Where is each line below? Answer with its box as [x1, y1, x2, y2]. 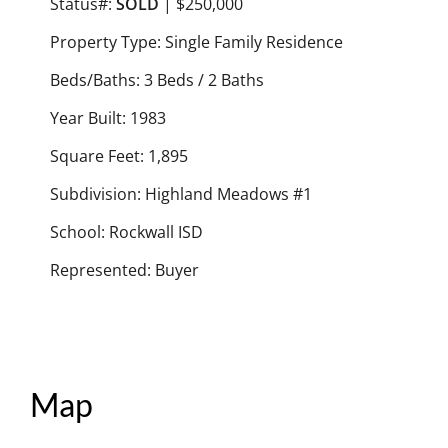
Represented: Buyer [50, 259, 199, 282]
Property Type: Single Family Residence [50, 31, 343, 54]
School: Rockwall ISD [50, 221, 203, 244]
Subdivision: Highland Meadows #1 [50, 183, 312, 206]
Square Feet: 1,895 [50, 145, 188, 168]
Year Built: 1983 [50, 107, 166, 130]
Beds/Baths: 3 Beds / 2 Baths [50, 69, 264, 92]
